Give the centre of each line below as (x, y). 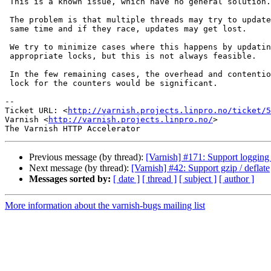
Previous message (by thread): (87, 157)
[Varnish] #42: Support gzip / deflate (201, 168)
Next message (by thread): (80, 168)
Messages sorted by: (70, 179)
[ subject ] (198, 179)
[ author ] (237, 179)
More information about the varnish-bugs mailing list (105, 206)
